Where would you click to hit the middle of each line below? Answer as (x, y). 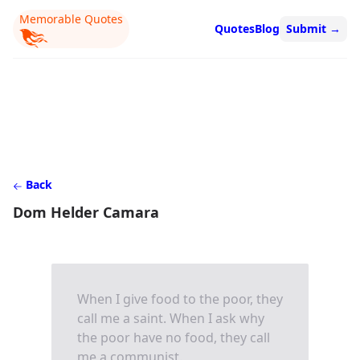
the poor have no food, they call (174, 337)
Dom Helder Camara (86, 212)
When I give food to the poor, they (180, 299)
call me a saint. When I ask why (171, 318)
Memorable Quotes (71, 19)
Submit (308, 29)
